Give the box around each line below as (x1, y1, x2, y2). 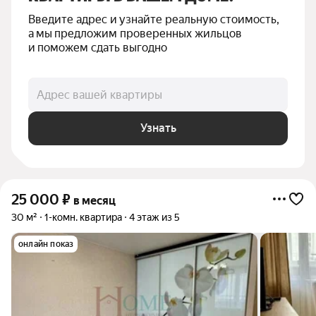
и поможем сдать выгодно (28, 41, 167, 54)
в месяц (73, 194, 116, 207)
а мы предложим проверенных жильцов (28, 27, 242, 40)
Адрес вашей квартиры (37, 87, 162, 102)
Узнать (140, 121, 176, 135)
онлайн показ (18, 239, 74, 249)
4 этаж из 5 (129, 212, 180, 223)
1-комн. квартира (44, 212, 122, 223)
